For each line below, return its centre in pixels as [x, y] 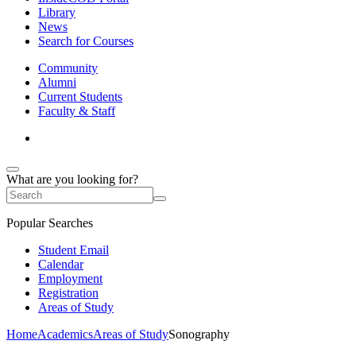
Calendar [61, 264]
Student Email [74, 250]
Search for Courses [86, 41]
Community [68, 68]
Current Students [80, 97]
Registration [68, 293]
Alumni [57, 82]
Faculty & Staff [77, 111]
